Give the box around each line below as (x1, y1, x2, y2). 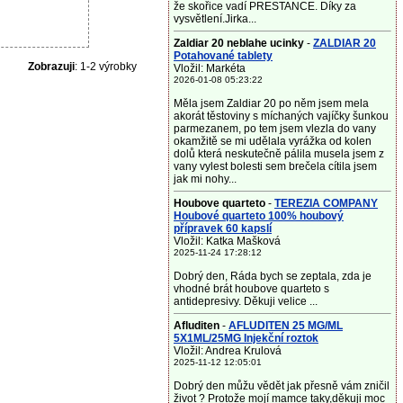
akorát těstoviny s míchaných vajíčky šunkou (174, 110, 389, 122)
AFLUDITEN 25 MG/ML (228, 319, 343, 332)
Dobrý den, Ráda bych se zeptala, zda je (174, 270, 372, 282)
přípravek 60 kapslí (174, 222, 272, 235)
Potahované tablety (174, 49, 273, 62)
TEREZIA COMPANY (274, 197, 378, 210)
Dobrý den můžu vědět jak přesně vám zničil (174, 380, 390, 392)
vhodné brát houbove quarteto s (174, 282, 329, 295)
